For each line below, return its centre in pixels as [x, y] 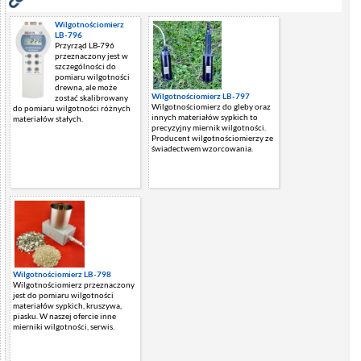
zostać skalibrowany [91, 98]
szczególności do [85, 66]
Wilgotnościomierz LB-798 [62, 274]
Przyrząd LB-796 [85, 46]
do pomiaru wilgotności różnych [72, 108]
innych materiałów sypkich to [205, 116]
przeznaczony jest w [91, 56]
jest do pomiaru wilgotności [63, 295]
